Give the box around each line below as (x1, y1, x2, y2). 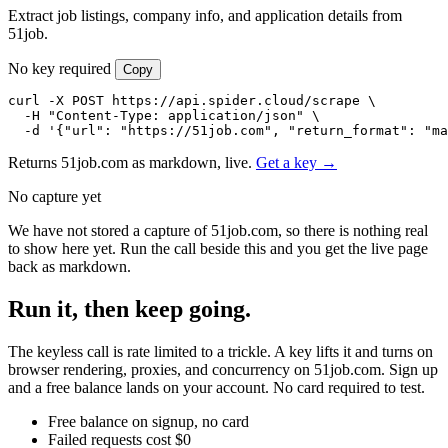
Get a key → (256, 153, 337, 171)
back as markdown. (8, 257, 131, 275)
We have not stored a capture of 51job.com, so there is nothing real (8, 221, 428, 239)
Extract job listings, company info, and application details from (8, 6, 402, 24)
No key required (8, 59, 115, 77)
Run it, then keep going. (8, 295, 251, 322)
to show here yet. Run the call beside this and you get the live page (8, 239, 428, 257)
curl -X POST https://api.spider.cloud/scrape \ (8, 92, 376, 108)
